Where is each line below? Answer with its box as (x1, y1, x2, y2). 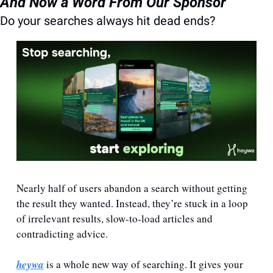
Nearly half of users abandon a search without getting (16, 181, 247, 196)
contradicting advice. (16, 227, 110, 241)
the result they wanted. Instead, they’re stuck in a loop (16, 196, 248, 211)
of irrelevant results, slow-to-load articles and (16, 211, 213, 226)
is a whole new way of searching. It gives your (44, 257, 243, 272)
